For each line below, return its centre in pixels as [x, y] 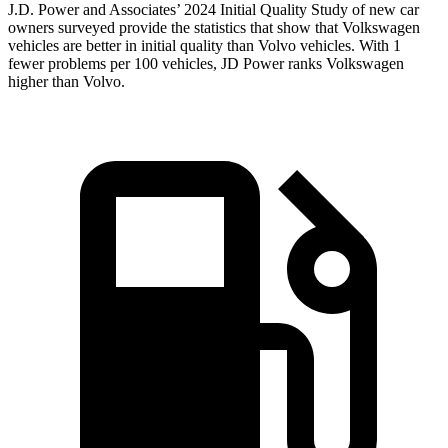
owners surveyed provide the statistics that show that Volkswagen [214, 28]
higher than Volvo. [66, 82]
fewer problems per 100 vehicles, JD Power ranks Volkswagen [206, 64]
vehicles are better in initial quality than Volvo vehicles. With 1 [204, 46]
